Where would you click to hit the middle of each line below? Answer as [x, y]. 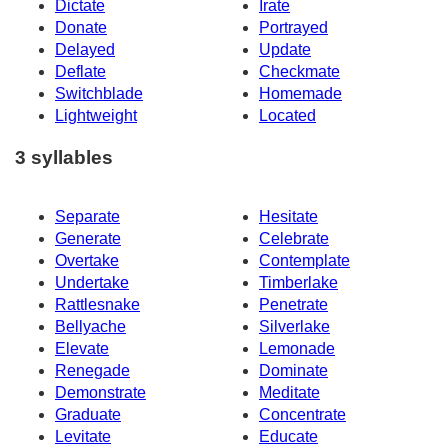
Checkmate [299, 71]
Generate [88, 239]
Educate [288, 437]
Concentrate [302, 415]
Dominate [293, 371]
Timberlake [298, 283]
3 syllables [64, 158]
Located [287, 115]
